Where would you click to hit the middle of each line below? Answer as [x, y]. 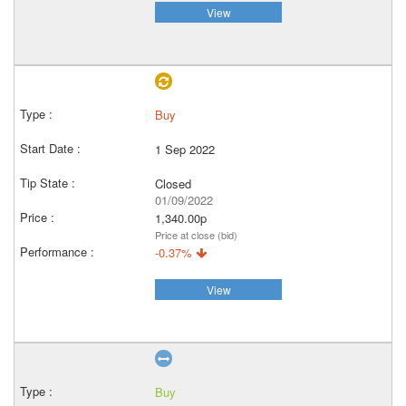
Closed [173, 184]
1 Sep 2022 [185, 149]
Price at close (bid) [196, 235]
